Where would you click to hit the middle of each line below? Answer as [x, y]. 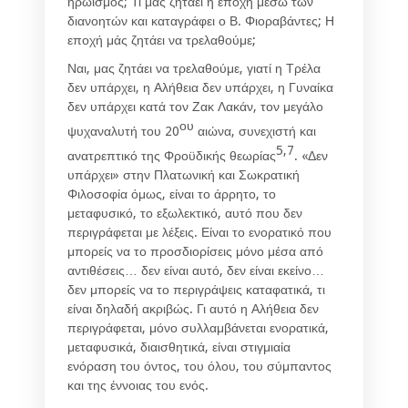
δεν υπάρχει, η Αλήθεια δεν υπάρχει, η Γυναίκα [200, 88]
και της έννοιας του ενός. [138, 385]
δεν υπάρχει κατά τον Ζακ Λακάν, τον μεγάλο [195, 107]
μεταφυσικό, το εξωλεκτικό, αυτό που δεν [185, 213]
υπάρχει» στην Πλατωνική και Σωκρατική [184, 174]
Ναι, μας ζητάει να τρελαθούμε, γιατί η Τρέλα [194, 69]
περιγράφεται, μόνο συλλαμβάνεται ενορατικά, [198, 327]
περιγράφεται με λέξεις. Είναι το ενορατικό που [199, 232]
